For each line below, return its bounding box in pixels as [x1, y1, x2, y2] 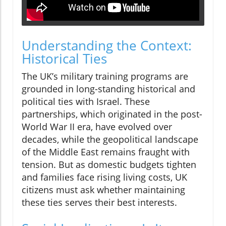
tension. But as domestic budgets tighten [22, 158, 196, 171]
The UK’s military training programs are [22, 70, 188, 83]
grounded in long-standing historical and [22, 83, 195, 95]
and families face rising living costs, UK [22, 171, 187, 184]
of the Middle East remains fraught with [22, 146, 190, 158]
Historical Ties [22, 49, 107, 68]
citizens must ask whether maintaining [22, 184, 185, 196]
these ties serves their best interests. [22, 196, 177, 209]
